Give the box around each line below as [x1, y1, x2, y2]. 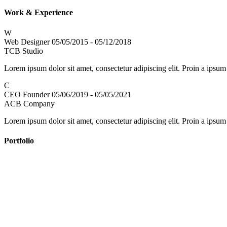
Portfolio [4, 136, 34, 145]
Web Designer [4, 37, 50, 46]
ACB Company [4, 99, 55, 108]
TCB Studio [4, 46, 43, 55]
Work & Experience [4, 8, 73, 17]
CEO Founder [4, 90, 50, 99]
